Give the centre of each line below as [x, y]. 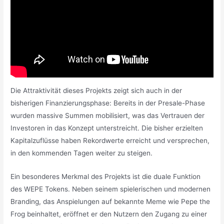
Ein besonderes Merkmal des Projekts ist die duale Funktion [106, 177]
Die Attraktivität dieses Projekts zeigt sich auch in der [96, 91]
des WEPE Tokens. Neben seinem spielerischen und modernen [111, 189]
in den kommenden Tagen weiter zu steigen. [83, 153]
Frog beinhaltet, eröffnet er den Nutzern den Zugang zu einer [109, 214]
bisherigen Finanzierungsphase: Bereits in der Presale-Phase [108, 103]
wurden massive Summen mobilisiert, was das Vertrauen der [108, 116]
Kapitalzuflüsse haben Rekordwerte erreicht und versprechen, [110, 141]
